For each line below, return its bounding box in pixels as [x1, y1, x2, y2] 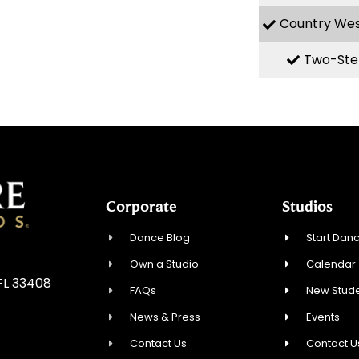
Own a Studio [130, 256, 200, 272]
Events [306, 309, 341, 325]
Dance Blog [130, 230, 191, 246]
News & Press [130, 309, 201, 325]
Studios [282, 197, 333, 216]
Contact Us [130, 336, 188, 352]
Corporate [106, 197, 177, 216]
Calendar [306, 256, 357, 272]
